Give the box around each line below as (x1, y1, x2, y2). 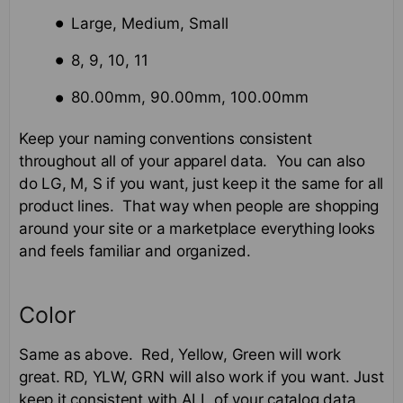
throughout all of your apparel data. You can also (19, 152, 365, 171)
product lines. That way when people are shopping (19, 197, 380, 216)
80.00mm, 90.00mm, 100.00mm (71, 88, 309, 107)
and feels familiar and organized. (19, 242, 251, 261)
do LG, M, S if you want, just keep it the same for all (19, 175, 384, 193)
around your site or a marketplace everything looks (19, 219, 375, 238)
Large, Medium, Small (71, 13, 229, 32)
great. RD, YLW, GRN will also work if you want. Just (19, 368, 384, 387)
